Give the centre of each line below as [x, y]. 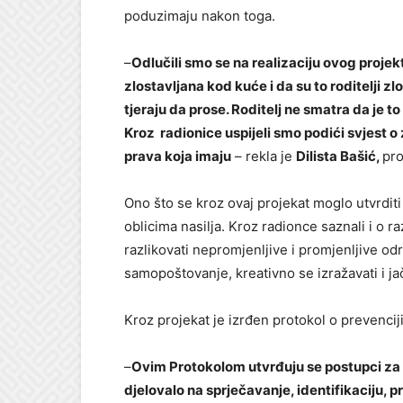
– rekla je [264, 156]
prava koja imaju [178, 156]
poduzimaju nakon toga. [200, 16]
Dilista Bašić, [339, 156]
